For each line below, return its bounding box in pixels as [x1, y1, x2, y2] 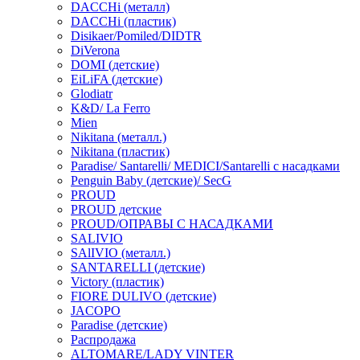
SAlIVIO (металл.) [71, 246, 170, 260]
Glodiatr [71, 87, 112, 100]
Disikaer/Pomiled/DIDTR [71, 29, 202, 43]
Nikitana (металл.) [71, 130, 166, 144]
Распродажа [71, 333, 136, 346]
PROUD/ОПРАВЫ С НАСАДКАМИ [71, 217, 273, 231]
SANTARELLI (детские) [71, 260, 205, 274]
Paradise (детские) [71, 318, 167, 332]
